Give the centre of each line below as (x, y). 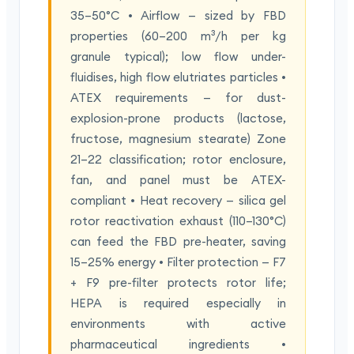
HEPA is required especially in (178, 303)
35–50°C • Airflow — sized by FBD (178, 16)
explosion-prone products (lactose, (178, 119)
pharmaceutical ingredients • (178, 345)
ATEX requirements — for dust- (178, 98)
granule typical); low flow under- (178, 57)
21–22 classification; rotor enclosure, (178, 160)
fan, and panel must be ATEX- (178, 180)
